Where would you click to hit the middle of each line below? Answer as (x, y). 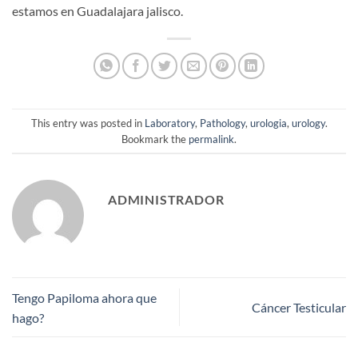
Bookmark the (155, 139)
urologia (268, 123)
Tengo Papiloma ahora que (84, 297)
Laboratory (169, 123)
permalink (211, 139)
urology (308, 123)
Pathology (222, 123)
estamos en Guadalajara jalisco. (97, 11)
